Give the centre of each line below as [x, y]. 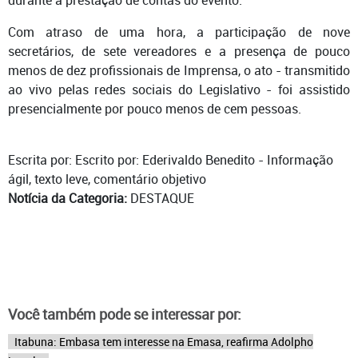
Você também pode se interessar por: [125, 314]
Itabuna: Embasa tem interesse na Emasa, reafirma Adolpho [164, 341]
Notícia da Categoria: [69, 198]
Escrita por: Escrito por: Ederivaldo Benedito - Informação [171, 159]
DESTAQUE [162, 198]
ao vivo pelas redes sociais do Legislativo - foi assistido [179, 89]
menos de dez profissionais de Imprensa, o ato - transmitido [179, 70]
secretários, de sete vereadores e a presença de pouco [179, 51]
